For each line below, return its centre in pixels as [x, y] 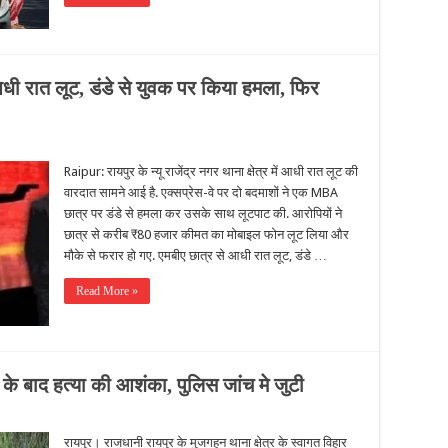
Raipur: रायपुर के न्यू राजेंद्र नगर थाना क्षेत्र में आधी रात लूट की [211, 171]
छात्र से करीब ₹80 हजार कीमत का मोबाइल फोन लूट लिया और [206, 234]
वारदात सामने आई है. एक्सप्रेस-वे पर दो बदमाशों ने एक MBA [201, 192]
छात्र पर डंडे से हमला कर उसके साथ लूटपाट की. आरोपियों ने [203, 213]
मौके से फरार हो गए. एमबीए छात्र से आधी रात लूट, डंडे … [195, 255]
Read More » [107, 291]
